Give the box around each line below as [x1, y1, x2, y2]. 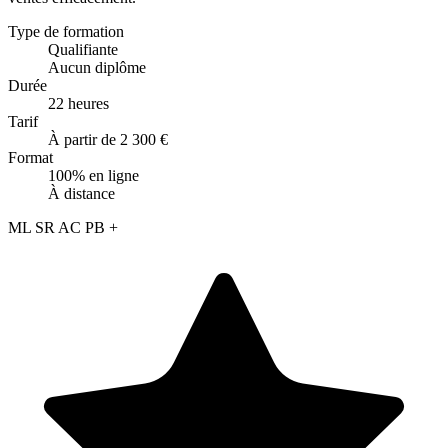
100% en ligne [48, 166, 139, 184]
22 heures [48, 94, 109, 112]
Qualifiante [48, 40, 118, 58]
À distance [48, 184, 115, 202]
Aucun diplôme [48, 58, 146, 76]
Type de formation [8, 22, 124, 40]
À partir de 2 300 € [48, 130, 168, 148]
